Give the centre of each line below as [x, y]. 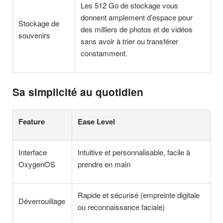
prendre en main [104, 164]
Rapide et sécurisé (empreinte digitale [139, 195]
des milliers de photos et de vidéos [137, 29]
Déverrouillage [42, 201]
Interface [33, 152]
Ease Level [97, 122]
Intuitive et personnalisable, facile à [134, 152]
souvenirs [35, 35]
